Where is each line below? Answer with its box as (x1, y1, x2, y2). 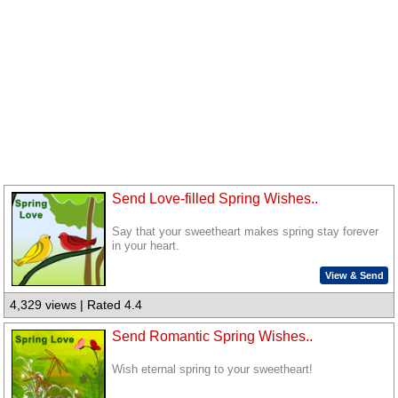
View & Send (324, 269, 384, 281)
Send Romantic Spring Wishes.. (112, 329, 314, 344)
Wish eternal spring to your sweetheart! (112, 363, 314, 377)
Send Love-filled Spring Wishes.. (112, 191, 319, 207)
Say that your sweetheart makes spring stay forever (112, 226, 379, 239)
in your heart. (112, 240, 180, 253)
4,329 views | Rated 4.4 (10, 298, 143, 313)
